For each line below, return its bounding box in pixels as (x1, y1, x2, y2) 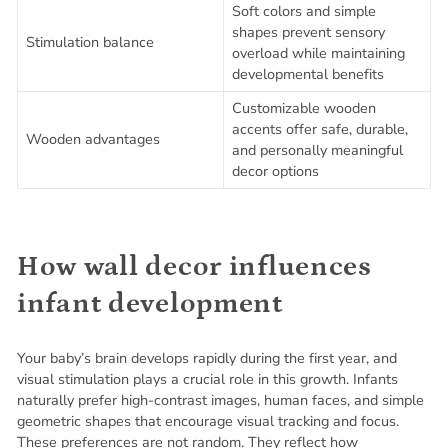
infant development (17, 288, 283, 320)
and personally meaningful (232, 140, 403, 160)
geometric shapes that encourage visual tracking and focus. (17, 411, 399, 431)
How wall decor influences (17, 251, 372, 283)
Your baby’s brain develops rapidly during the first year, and (17, 348, 397, 368)
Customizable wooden (232, 98, 376, 118)
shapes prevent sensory (232, 22, 385, 42)
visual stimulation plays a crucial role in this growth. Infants (17, 369, 398, 389)
